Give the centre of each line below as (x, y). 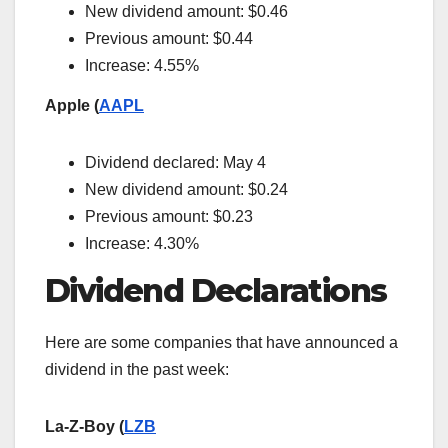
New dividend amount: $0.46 (186, 12)
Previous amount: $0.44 (169, 39)
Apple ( (72, 105)
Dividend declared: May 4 (175, 162)
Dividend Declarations (216, 290)
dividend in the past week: (137, 369)
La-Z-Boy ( (84, 426)
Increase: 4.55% (142, 66)
